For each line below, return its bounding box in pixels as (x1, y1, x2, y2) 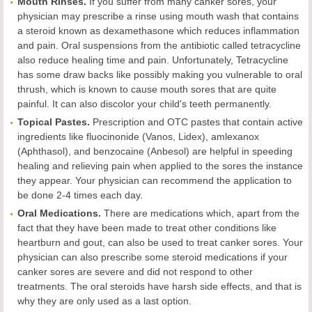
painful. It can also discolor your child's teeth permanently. (17, 98, 272, 110)
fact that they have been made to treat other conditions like (17, 222, 276, 234)
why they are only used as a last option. (17, 295, 192, 307)
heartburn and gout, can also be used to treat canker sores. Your (17, 237, 303, 249)
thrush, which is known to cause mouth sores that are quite (17, 84, 276, 95)
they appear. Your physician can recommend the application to (17, 175, 292, 187)
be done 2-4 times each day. (17, 189, 143, 201)
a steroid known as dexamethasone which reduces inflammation (17, 25, 299, 37)
